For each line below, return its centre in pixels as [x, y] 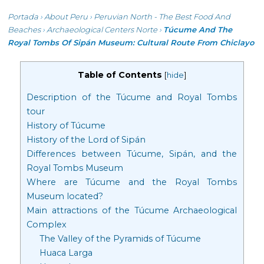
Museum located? [65, 197]
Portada [23, 17]
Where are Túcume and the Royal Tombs [132, 182]
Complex [47, 225]
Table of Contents [120, 75]
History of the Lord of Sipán [86, 140]
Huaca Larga [66, 253]
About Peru [66, 17]
